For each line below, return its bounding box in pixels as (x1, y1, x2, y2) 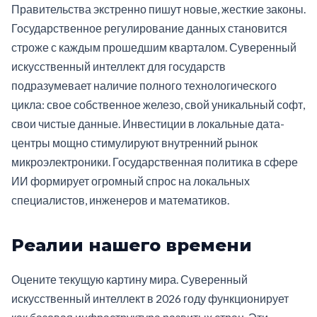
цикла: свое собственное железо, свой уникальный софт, (11, 97, 305, 111)
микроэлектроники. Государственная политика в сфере (11, 154, 298, 168)
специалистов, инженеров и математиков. (11, 192, 229, 207)
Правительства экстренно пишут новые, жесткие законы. (11, 1, 306, 16)
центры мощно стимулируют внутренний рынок (11, 135, 258, 149)
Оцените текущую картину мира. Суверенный (11, 272, 248, 287)
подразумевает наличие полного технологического (11, 78, 277, 92)
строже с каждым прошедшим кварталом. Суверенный (11, 40, 296, 54)
